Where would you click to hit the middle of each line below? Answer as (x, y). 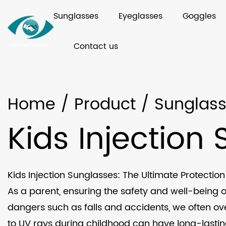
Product (105, 105)
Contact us (96, 46)
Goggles (200, 16)
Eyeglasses (141, 16)
